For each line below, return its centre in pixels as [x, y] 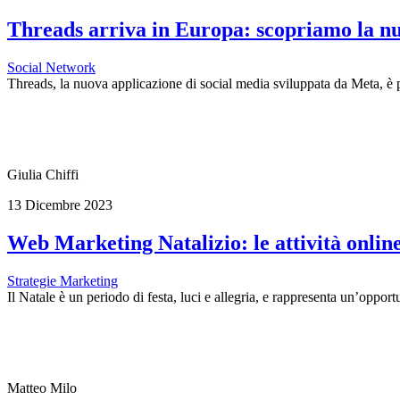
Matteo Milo [42, 387]
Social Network [51, 67]
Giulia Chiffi [43, 174]
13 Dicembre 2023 [60, 204]
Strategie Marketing [62, 280]
